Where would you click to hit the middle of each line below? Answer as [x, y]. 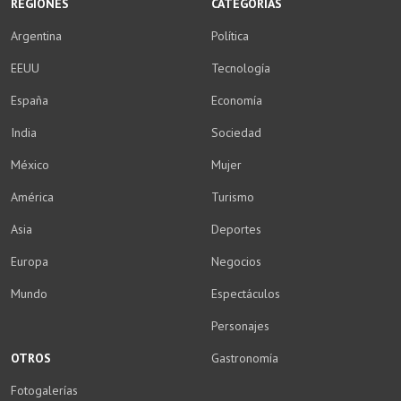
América [33, 197]
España [30, 101]
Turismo [233, 197]
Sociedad [236, 133]
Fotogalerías [45, 391]
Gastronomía [245, 358]
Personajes [240, 326]
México [30, 165]
